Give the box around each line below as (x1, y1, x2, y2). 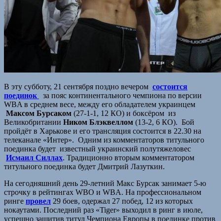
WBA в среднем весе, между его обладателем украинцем (4, 100, 195, 109)
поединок (4, 91, 37, 100)
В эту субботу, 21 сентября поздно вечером (4, 82, 152, 91)
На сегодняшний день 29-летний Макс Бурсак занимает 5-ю (4, 179, 206, 187)
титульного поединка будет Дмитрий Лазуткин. (4, 162, 165, 171)
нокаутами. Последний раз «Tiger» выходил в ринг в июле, (4, 205, 203, 214)
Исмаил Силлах (6, 153, 63, 162)
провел (26, 196, 51, 205)
